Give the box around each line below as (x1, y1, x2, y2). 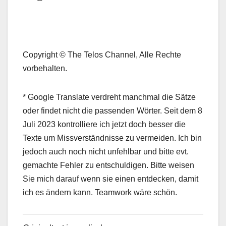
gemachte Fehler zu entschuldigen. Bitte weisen (23, 160, 194, 169)
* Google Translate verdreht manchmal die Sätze (23, 92, 196, 101)
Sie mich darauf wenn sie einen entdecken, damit (23, 174, 198, 183)
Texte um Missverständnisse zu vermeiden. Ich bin (23, 133, 202, 142)
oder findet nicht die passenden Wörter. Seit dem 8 (23, 106, 202, 115)
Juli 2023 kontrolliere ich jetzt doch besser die (23, 120, 186, 129)
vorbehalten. (23, 64, 67, 73)
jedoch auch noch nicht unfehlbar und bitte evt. (23, 147, 189, 156)
